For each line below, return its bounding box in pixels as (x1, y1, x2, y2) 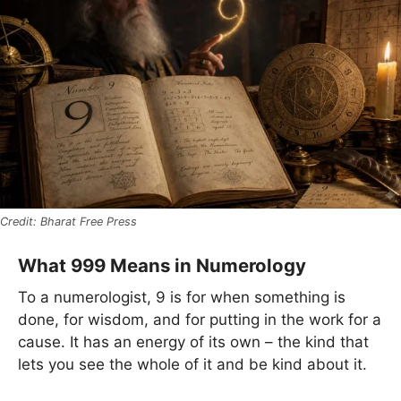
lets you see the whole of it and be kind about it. (18, 355, 367, 373)
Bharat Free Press (40, 215, 137, 229)
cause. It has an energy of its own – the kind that (18, 333, 369, 351)
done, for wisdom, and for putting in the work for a (18, 311, 381, 328)
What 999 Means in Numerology (18, 253, 306, 277)
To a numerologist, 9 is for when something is (18, 288, 346, 306)
